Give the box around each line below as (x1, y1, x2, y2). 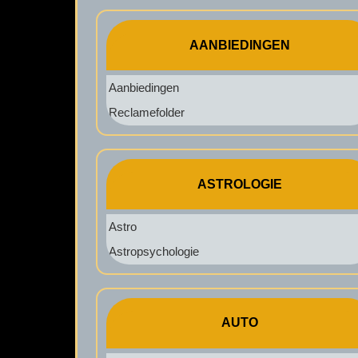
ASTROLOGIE (197, 177, 283, 191)
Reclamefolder (108, 105, 185, 120)
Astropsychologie (108, 245, 199, 259)
